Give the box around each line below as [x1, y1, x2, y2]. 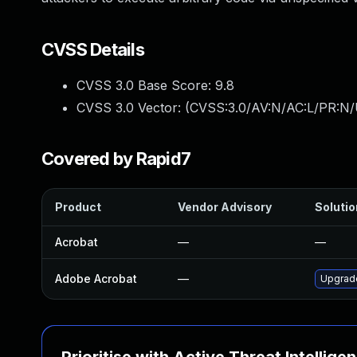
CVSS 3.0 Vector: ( [76, 100, 190, 116]
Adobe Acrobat [55, 272, 137, 285]
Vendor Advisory [178, 200, 272, 214]
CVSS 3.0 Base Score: [76, 77, 215, 93]
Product [55, 200, 101, 214]
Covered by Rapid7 [41, 148, 191, 169]
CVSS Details [41, 39, 144, 60]
